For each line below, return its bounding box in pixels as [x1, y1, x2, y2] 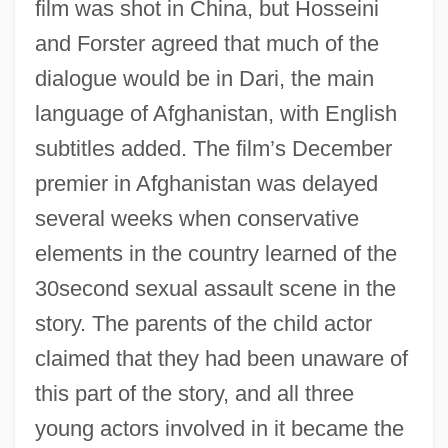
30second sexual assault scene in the [34, 275, 396, 301]
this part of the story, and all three [34, 380, 354, 406]
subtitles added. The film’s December [34, 135, 392, 161]
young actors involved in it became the [34, 415, 404, 441]
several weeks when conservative [34, 205, 359, 231]
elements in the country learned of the [34, 240, 397, 266]
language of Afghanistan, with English [34, 100, 397, 126]
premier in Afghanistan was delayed [34, 170, 378, 196]
